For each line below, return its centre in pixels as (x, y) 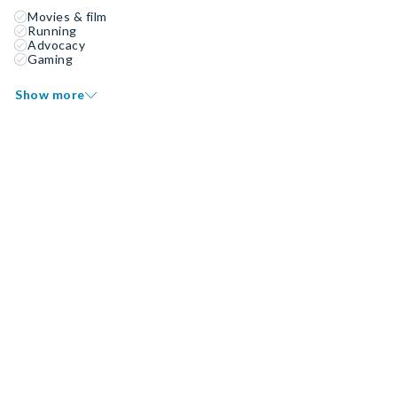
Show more (50, 94)
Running (52, 31)
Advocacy (56, 45)
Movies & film (67, 16)
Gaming (50, 59)
